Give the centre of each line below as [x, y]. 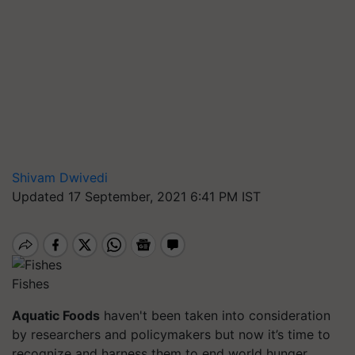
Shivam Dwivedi [60, 177]
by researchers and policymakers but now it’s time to [171, 334]
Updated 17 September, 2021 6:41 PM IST [136, 197]
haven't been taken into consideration [215, 315]
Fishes [31, 283]
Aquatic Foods [56, 315]
